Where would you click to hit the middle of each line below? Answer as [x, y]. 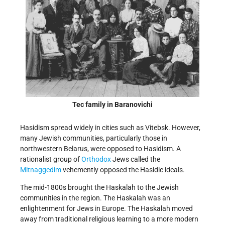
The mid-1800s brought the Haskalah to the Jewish [99, 188]
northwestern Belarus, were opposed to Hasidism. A [100, 149]
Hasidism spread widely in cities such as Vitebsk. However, [110, 128]
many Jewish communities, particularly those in [94, 138]
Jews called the [136, 159]
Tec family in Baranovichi [113, 104]
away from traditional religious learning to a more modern [109, 219]
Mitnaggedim [41, 170]
